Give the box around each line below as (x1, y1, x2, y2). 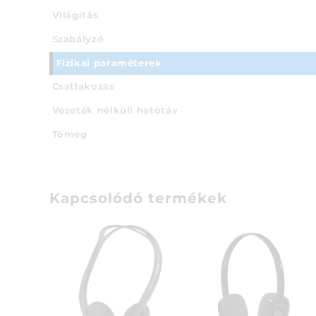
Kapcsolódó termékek (49, 190, 227, 207)
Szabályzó (51, 34, 104, 45)
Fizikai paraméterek (56, 58, 162, 69)
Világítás (51, 10, 99, 21)
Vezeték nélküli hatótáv (51, 105, 178, 116)
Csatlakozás (51, 81, 115, 92)
